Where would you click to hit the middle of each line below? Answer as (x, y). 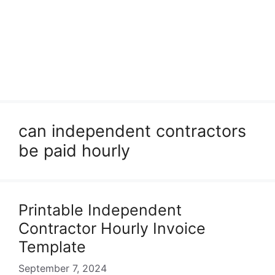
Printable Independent (100, 210)
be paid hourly (74, 151)
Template (52, 247)
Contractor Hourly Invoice (112, 228)
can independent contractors (132, 131)
